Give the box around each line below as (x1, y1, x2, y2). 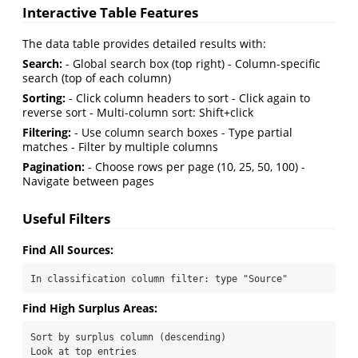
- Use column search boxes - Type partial (71, 124, 292, 140)
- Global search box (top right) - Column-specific (62, 55, 320, 71)
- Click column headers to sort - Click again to (66, 89, 310, 105)
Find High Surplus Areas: (22, 300, 157, 316)
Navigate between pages (22, 173, 154, 189)
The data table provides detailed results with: (22, 35, 266, 51)
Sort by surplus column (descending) (30, 331, 226, 343)
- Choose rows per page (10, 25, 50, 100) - (85, 158, 305, 174)
